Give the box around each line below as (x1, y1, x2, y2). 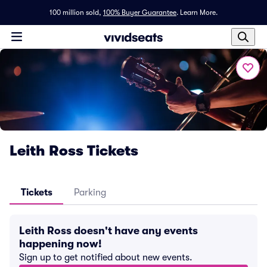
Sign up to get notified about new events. (19, 252, 193, 263)
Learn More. (180, 8, 218, 17)
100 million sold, (49, 8, 101, 17)
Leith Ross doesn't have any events (19, 225, 198, 237)
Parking (74, 187, 106, 198)
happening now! (19, 238, 102, 250)
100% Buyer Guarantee (103, 8, 176, 17)
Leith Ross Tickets (10, 142, 138, 159)
